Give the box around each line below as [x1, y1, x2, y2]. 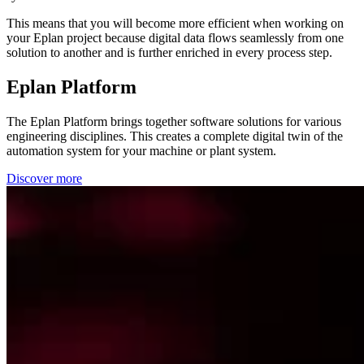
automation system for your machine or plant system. [6, 143, 276, 158]
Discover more [6, 171, 82, 185]
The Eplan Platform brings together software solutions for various [6, 114, 341, 128]
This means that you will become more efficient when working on [6, 15, 344, 30]
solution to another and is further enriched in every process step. [6, 45, 332, 59]
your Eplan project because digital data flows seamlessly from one [6, 30, 344, 45]
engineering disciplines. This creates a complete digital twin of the [6, 128, 343, 143]
